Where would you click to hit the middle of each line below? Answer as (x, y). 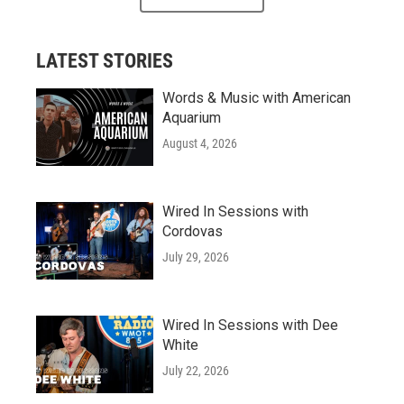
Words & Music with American (257, 97)
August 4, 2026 (200, 143)
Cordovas (193, 231)
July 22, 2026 (196, 370)
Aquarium (192, 117)
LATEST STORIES (105, 60)
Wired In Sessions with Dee (250, 325)
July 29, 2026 (196, 257)
